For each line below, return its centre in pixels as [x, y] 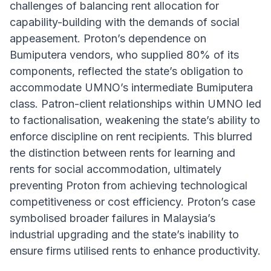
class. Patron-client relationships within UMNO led [135, 104]
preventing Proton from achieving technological [129, 186]
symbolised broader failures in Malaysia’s [113, 218]
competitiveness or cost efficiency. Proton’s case [132, 202]
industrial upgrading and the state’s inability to [124, 235]
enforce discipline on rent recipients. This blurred [131, 137]
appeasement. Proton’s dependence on [108, 39]
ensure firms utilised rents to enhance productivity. [135, 251]
